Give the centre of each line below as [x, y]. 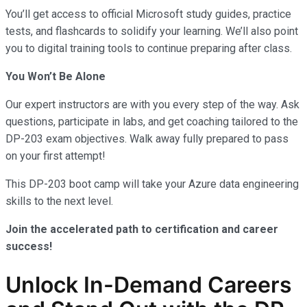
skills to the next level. [59, 201]
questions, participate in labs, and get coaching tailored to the [152, 121]
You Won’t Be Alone [57, 76]
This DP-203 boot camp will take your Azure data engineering [152, 184]
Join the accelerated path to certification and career [142, 229]
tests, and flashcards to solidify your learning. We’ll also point [152, 31]
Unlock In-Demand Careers [149, 285]
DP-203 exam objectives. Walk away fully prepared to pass [147, 138]
